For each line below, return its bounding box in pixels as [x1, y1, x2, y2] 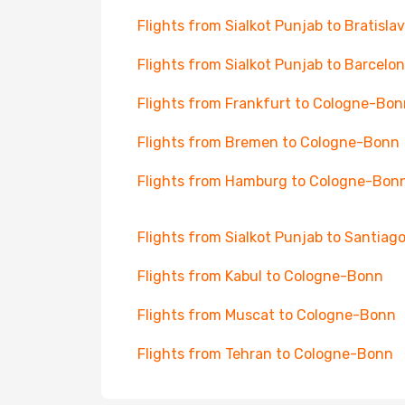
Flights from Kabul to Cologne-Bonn [137, 268, 383, 285]
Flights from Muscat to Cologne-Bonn [137, 306, 396, 324]
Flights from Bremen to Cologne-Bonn [137, 134, 400, 151]
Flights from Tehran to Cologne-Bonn [137, 345, 393, 363]
